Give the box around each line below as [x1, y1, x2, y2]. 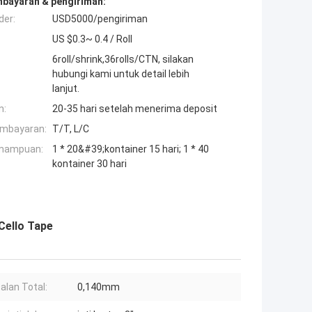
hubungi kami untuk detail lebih [52, 68, 189, 80]
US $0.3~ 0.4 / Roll [52, 33, 132, 45]
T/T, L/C [52, 123, 89, 135]
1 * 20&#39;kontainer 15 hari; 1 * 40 [52, 143, 209, 155]
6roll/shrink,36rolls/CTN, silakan [52, 54, 194, 65]
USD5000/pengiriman [52, 13, 148, 25]
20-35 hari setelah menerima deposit [52, 103, 217, 115]
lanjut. [52, 83, 79, 95]
